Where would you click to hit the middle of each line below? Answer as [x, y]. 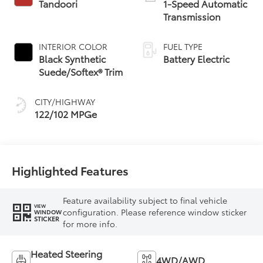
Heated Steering [67, 253]
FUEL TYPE [183, 46]
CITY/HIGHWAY [65, 101]
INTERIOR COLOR [73, 46]
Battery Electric [196, 58]
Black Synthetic [73, 58]
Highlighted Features [70, 171]
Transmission [192, 16]
